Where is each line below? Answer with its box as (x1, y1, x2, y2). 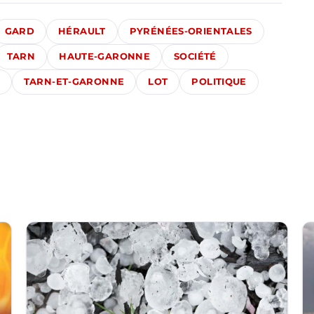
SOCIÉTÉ (174, 51, 217, 62)
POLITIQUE (191, 76, 247, 88)
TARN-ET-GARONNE (23, 76, 125, 88)
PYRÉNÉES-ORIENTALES (129, 26, 252, 37)
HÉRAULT (58, 26, 106, 37)
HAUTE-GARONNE (59, 51, 151, 62)
